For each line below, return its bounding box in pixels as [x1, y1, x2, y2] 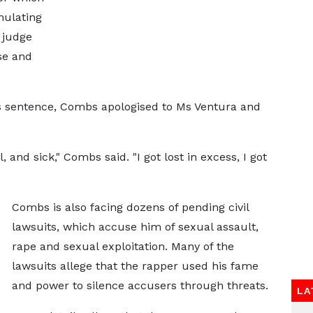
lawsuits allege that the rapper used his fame [11, 259, 259, 272]
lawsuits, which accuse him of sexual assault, [11, 220, 259, 233]
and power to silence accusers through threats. [11, 279, 268, 292]
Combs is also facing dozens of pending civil [11, 201, 249, 214]
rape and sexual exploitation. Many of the [11, 240, 234, 253]
